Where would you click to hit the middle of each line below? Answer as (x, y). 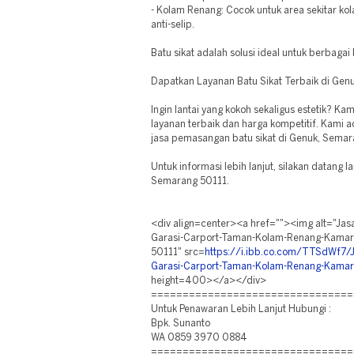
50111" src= (178, 252)
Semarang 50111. (190, 181)
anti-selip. (173, 25)
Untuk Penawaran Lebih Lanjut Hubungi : (241, 309)
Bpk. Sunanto (181, 324)
